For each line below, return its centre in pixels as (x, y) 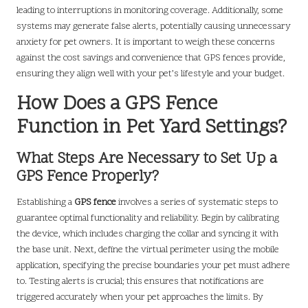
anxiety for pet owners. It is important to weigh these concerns (146, 43)
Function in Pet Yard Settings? (152, 128)
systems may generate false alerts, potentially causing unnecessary (154, 27)
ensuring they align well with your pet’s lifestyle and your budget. (151, 74)
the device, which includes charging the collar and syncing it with (147, 234)
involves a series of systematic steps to (197, 203)
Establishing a (45, 203)
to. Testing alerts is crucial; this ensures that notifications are (140, 282)
